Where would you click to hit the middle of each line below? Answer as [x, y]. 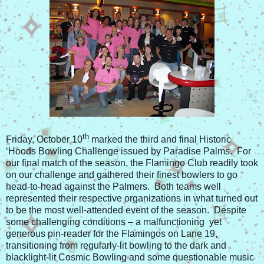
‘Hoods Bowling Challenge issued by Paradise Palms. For [128, 151]
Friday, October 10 [44, 140]
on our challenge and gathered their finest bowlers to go [122, 175]
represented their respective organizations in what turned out [132, 199]
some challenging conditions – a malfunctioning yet [114, 222]
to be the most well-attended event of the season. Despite [126, 210]
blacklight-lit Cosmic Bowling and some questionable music [130, 258]
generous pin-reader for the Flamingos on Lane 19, [112, 234]
